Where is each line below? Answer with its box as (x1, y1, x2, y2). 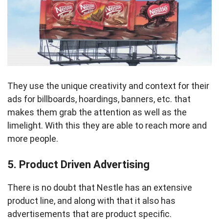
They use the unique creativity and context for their (7, 81, 209, 91)
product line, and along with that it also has (7, 196, 175, 206)
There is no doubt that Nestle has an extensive (7, 182, 192, 193)
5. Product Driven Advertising (7, 158, 150, 171)
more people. (7, 133, 58, 144)
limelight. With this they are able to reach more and (7, 120, 207, 131)
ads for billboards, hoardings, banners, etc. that (7, 94, 191, 104)
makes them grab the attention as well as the (7, 107, 187, 117)
